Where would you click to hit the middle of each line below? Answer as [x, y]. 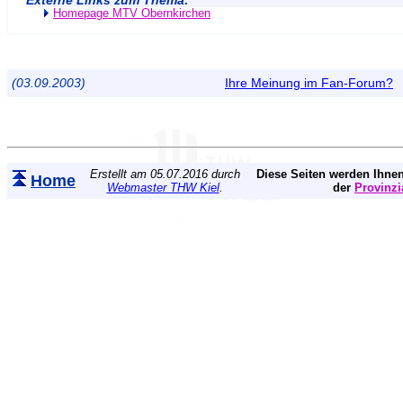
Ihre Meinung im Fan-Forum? [309, 83]
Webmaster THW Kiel [163, 188]
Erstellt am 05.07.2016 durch [165, 175]
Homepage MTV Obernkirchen [132, 14]
